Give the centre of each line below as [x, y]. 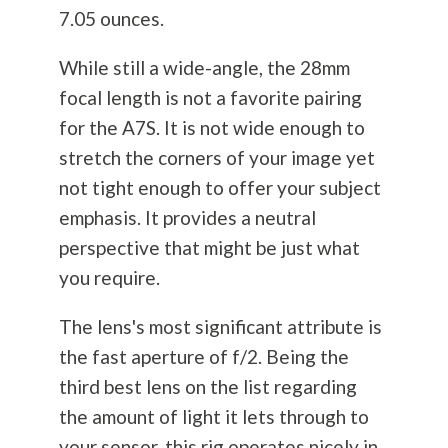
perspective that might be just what [209, 248]
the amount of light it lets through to [213, 417]
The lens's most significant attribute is [220, 327]
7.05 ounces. [111, 19]
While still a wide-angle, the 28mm [204, 68]
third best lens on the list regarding [207, 387]
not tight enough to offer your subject [219, 188]
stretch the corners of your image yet [216, 158]
